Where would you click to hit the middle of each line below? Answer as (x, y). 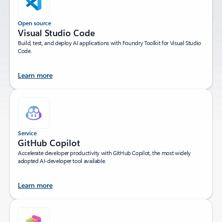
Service (27, 133)
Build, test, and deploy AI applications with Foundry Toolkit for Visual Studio (110, 42)
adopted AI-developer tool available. (62, 160)
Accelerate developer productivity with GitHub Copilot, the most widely (104, 152)
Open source (34, 23)
